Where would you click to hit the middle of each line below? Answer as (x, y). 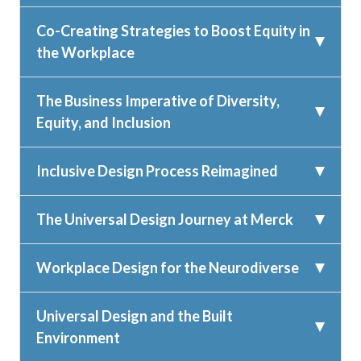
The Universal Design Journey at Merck (165, 220)
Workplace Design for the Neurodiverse (168, 268)
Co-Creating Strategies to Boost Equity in (173, 31)
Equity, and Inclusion (104, 123)
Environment (78, 338)
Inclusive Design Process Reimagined (157, 171)
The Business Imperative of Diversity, (158, 101)
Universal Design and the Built (135, 316)
